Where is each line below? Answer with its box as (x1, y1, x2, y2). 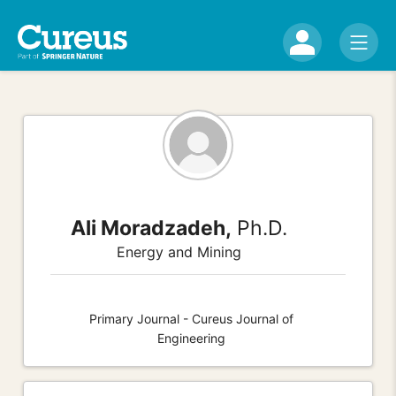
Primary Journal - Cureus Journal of (88, 310, 293, 326)
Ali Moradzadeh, (70, 215, 232, 240)
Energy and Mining (116, 242, 241, 261)
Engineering (156, 330, 225, 346)
